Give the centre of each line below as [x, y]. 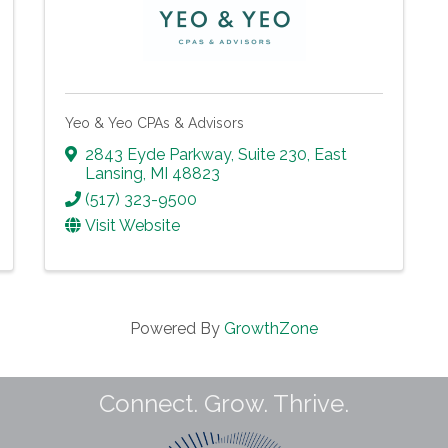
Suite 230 [272, 155]
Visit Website [132, 226]
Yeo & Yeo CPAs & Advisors [154, 122]
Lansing [114, 174]
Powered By [177, 329]
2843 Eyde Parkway [158, 155]
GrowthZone [271, 329]
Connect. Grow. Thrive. [224, 404]
